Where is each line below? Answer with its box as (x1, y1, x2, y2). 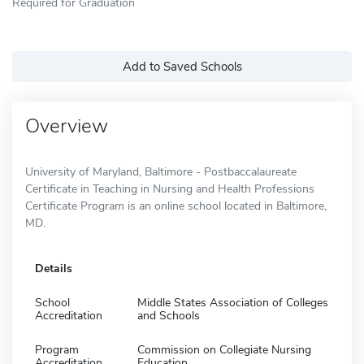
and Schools (137, 307, 200, 323)
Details (35, 260, 72, 276)
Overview (25, 112, 108, 139)
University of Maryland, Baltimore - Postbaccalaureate (25, 163, 297, 180)
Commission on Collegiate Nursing (137, 341, 311, 357)
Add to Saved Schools (122, 58, 242, 75)
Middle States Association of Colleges (137, 294, 328, 310)
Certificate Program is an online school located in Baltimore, (25, 197, 327, 214)
